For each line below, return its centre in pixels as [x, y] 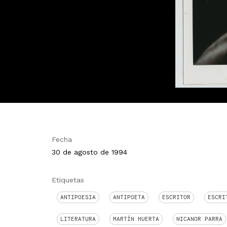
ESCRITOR [176, 197]
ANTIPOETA [129, 197]
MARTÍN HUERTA [136, 219]
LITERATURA [78, 219]
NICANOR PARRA [199, 219]
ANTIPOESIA [78, 197]
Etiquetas [68, 180]
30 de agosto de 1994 [89, 152]
